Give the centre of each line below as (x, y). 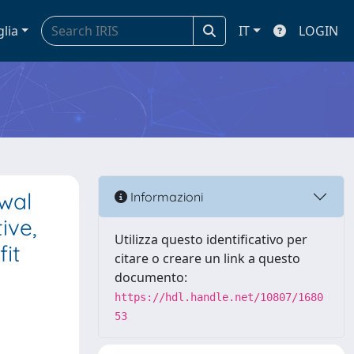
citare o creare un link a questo (207, 258)
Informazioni (165, 196)
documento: (151, 277)
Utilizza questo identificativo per (211, 239)
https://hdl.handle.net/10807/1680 (219, 297)
